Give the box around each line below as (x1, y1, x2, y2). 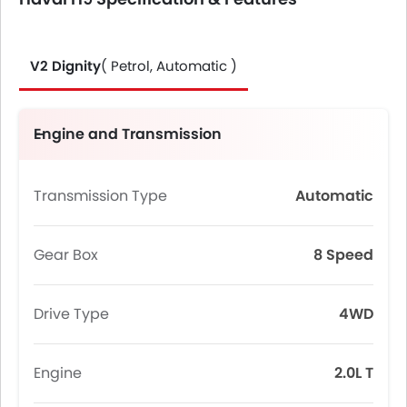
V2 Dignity (30, 56, 101, 75)
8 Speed (313, 244, 373, 265)
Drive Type (34, 303, 109, 324)
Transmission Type (34, 185, 167, 206)
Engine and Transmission (34, 124, 222, 144)
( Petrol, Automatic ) (101, 56, 237, 75)
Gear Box (34, 244, 98, 265)
